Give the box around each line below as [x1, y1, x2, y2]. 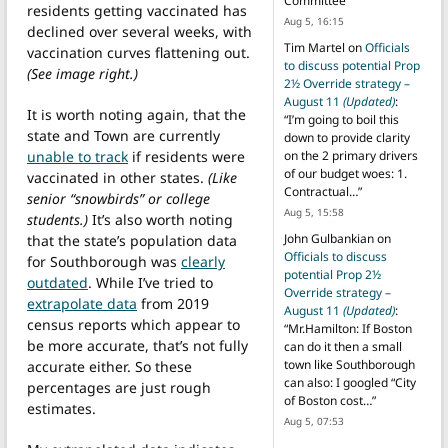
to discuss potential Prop [283, 57, 420, 75]
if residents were [128, 146, 245, 166]
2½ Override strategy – [283, 75, 410, 93]
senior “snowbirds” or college [27, 188, 210, 208]
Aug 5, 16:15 [283, 14, 344, 29]
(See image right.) [27, 63, 138, 83]
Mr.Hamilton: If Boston [287, 320, 412, 338]
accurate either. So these [27, 356, 192, 376]
